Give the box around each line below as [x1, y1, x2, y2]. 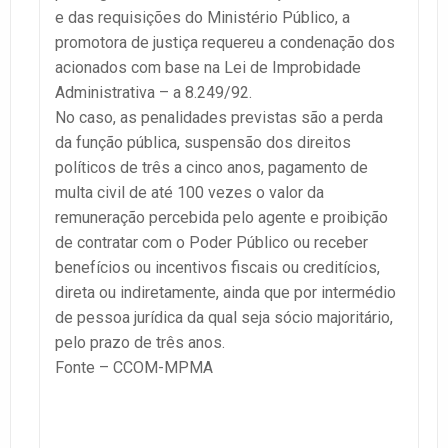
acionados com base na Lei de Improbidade [55, 58, 361, 78]
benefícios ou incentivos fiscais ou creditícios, [55, 258, 380, 278]
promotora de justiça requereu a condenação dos [55, 33, 395, 53]
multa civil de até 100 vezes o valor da [55, 183, 324, 203]
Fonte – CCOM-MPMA [55, 358, 213, 378]
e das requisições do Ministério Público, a [55, 8, 350, 28]
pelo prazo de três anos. [55, 333, 225, 353]
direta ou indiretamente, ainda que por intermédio [55, 283, 396, 303]
